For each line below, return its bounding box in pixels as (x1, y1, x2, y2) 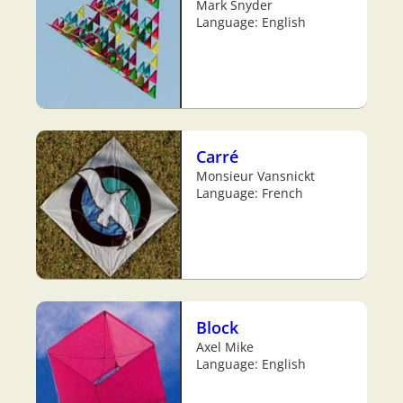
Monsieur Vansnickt (196, 166, 315, 184)
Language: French (196, 184, 303, 201)
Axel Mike (196, 337, 254, 355)
